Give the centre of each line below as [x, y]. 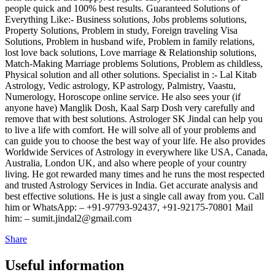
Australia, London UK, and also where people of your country [126, 163]
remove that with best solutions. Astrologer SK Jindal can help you [134, 118]
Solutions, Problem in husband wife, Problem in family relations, [130, 41]
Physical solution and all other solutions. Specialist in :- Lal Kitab [131, 74]
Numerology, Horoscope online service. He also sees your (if [123, 96]
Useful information [64, 265]
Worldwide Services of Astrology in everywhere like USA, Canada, [136, 152]
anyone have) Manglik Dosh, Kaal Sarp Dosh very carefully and [130, 107]
